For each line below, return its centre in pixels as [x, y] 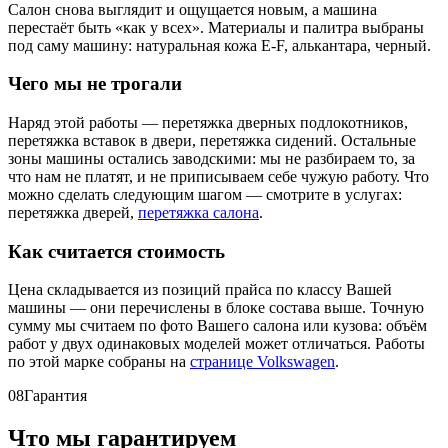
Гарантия [55, 396]
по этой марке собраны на [99, 362]
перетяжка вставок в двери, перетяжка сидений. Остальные [212, 140]
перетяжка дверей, [73, 212]
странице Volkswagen [262, 362]
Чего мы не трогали [95, 84]
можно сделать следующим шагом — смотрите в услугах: [205, 194]
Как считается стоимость [116, 251]
